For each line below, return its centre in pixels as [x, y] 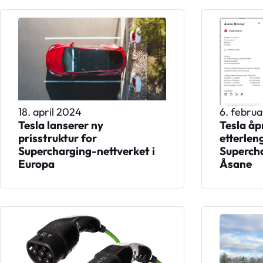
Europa [36, 164]
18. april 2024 [50, 112]
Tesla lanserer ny [60, 125]
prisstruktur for [57, 138]
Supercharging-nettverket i [86, 151]
